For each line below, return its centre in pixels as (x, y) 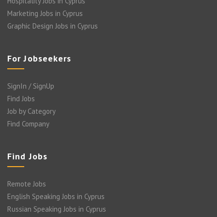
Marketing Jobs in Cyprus (45, 14)
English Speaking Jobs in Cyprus (56, 197)
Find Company (28, 124)
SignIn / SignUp (31, 86)
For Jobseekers (39, 59)
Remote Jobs (27, 184)
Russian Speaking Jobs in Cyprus (57, 209)
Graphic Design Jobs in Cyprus (53, 26)
